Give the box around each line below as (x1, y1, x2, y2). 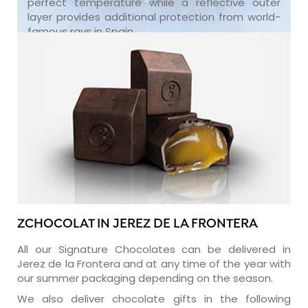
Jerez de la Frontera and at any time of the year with (17, 256, 291, 271)
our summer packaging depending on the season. (17, 270, 273, 285)
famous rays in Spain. (27, 23, 135, 38)
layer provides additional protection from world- (27, 9, 280, 24)
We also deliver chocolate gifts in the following (17, 291, 291, 306)
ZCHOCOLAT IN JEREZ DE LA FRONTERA (17, 216, 258, 232)
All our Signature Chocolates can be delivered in (17, 241, 291, 256)
